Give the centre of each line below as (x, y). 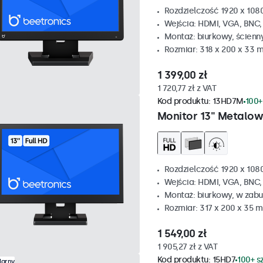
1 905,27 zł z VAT (187, 247)
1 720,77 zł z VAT (186, 88)
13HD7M (228, 101)
